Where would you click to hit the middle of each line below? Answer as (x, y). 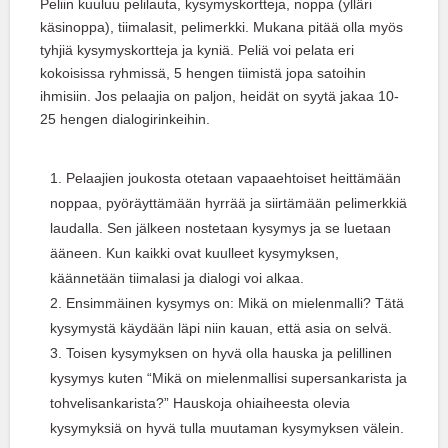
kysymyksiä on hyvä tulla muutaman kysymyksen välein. (227, 428)
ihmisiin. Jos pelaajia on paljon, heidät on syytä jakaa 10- (219, 96)
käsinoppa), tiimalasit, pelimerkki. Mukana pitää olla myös (221, 27)
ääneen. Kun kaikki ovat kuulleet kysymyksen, (194, 253)
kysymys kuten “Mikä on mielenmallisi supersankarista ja (228, 378)
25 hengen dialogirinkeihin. (125, 119)
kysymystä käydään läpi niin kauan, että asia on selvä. (221, 328)
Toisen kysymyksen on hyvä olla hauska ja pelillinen (229, 353)
